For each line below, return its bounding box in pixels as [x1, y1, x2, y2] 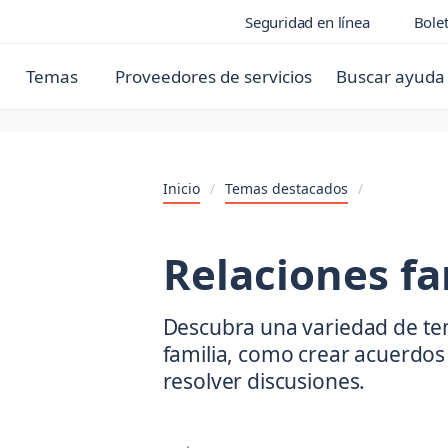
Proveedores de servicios [115, 65, 312, 88]
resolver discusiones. [162, 367, 366, 395]
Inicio [162, 179, 200, 198]
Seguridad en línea [244, 11, 370, 32]
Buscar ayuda [336, 65, 445, 88]
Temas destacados [224, 179, 348, 198]
